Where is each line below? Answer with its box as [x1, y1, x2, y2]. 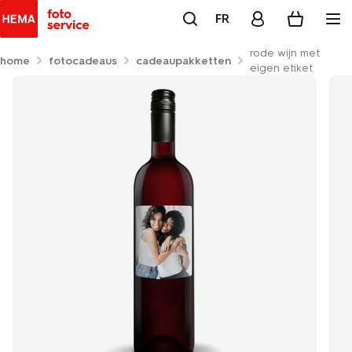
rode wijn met [250, 46, 320, 60]
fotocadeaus [49, 53, 117, 68]
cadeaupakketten [136, 53, 231, 68]
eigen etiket [250, 61, 313, 75]
